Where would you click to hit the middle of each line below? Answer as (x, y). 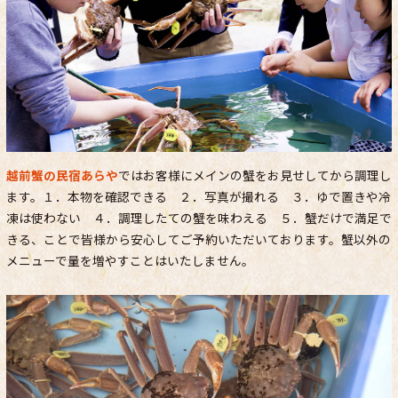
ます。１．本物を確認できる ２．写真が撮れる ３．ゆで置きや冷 (199, 196)
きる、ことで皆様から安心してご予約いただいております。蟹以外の (199, 239)
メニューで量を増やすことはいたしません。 (130, 260)
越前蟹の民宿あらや (62, 175)
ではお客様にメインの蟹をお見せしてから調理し (255, 175)
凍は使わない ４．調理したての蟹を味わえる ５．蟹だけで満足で (199, 217)
